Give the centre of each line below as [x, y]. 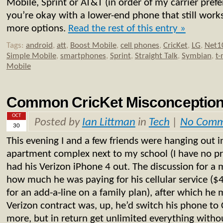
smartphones [83, 56]
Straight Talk [156, 56]
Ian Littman [109, 122]
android [39, 45]
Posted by [58, 122]
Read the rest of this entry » [127, 28]
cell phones [140, 45]
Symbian [196, 56]
